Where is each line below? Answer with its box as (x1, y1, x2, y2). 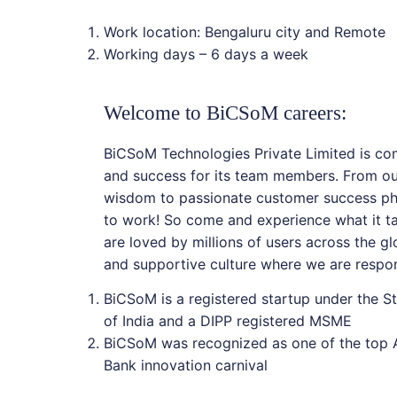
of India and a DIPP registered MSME (103, 312, 352, 331)
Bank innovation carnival (103, 356, 268, 375)
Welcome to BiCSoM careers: (103, 101, 346, 124)
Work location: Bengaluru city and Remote (103, 22, 385, 41)
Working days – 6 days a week (103, 44, 308, 63)
